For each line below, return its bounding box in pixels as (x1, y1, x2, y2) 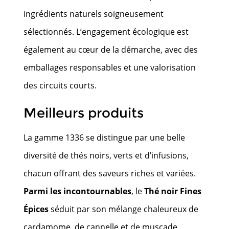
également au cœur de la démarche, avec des (24, 43, 198, 55)
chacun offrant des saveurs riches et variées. (24, 167, 196, 179)
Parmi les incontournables (24, 185, 132, 197)
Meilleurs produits (24, 104, 144, 121)
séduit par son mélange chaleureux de (49, 203, 199, 215)
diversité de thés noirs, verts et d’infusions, (24, 149, 189, 161)
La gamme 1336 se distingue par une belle (24, 131, 186, 143)
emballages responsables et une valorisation (24, 61, 196, 73)
